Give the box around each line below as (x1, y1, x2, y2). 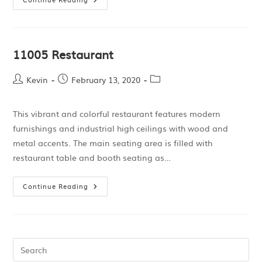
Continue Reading (23, 181, 89, 191)
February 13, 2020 (71, 74, 141, 85)
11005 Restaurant (13, 45, 114, 63)
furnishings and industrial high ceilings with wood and (13, 122, 229, 134)
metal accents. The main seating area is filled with (13, 137, 213, 149)
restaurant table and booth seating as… (13, 151, 171, 163)
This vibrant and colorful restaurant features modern (13, 108, 221, 119)
